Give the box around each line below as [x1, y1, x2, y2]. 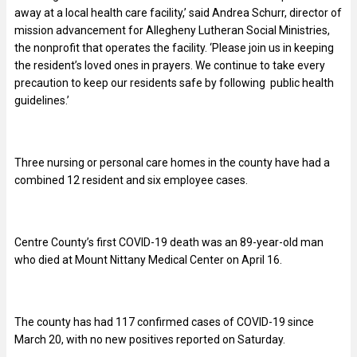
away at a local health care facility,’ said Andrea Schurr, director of [14, 6, 342, 20]
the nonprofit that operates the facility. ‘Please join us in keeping [14, 41, 334, 55]
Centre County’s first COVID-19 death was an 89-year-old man [14, 236, 324, 249]
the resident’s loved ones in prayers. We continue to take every [14, 59, 325, 73]
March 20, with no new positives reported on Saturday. [14, 333, 285, 347]
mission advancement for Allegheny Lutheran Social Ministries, [14, 24, 330, 37]
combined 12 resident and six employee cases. [14, 174, 250, 187]
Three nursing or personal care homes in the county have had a [14, 156, 330, 170]
